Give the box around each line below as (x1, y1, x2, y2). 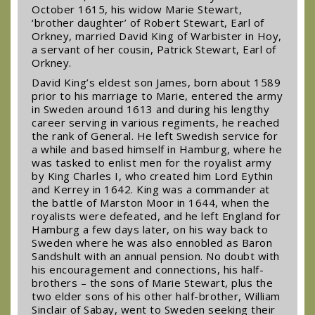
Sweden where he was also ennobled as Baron (32, 236, 272, 250)
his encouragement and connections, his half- (32, 262, 264, 276)
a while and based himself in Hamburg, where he (32, 142, 282, 156)
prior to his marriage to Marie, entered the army (32, 89, 283, 103)
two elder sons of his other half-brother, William (32, 289, 281, 303)
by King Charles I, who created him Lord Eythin (32, 169, 273, 183)
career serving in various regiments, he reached (32, 115, 280, 129)
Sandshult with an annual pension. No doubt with (32, 249, 280, 263)
